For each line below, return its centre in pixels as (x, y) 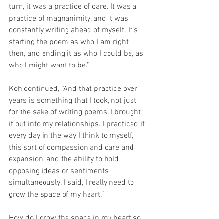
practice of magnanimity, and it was (69, 18)
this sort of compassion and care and (72, 147)
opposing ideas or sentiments (60, 171)
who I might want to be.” (49, 65)
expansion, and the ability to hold (65, 159)
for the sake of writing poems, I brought (76, 112)
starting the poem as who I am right (70, 42)
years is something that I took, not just (74, 100)
